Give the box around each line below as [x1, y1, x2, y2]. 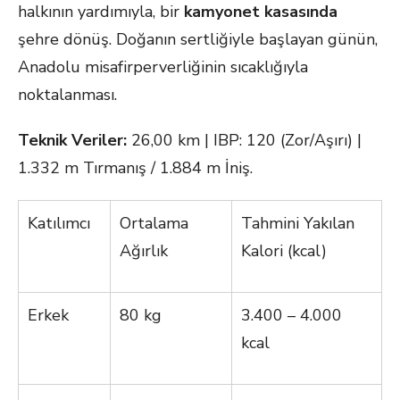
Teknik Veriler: [18, 129, 127, 151]
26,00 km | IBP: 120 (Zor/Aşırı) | [127, 129, 362, 151]
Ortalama [120, 212, 188, 234]
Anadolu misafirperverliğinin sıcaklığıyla [18, 56, 308, 78]
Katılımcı [28, 212, 90, 234]
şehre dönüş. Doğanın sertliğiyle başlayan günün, [18, 29, 378, 50]
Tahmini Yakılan [241, 212, 354, 234]
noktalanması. [18, 84, 117, 105]
